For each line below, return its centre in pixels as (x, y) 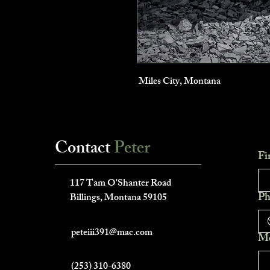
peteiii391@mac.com (112, 234)
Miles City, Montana (179, 82)
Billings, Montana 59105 (118, 199)
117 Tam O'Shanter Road (121, 184)
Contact (83, 150)
